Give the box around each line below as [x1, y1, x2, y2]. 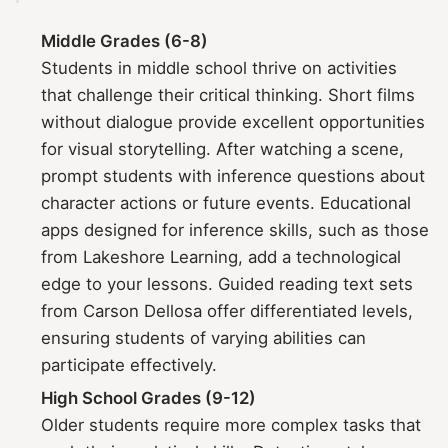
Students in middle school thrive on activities [41, 57, 398, 78]
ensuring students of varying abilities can [41, 327, 367, 348]
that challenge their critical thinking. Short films [41, 84, 416, 105]
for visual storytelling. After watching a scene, [41, 138, 405, 159]
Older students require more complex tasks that [41, 414, 422, 435]
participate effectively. [41, 354, 218, 375]
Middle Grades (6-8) [41, 30, 209, 51]
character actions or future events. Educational [41, 192, 412, 213]
